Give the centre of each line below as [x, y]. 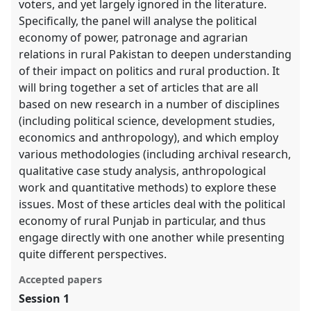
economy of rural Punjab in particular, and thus [143, 221]
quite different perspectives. [93, 254]
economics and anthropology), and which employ [149, 138]
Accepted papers [61, 280]
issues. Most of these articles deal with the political [152, 204]
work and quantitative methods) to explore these [148, 188]
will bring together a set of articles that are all [139, 88]
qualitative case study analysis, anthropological [143, 171]
